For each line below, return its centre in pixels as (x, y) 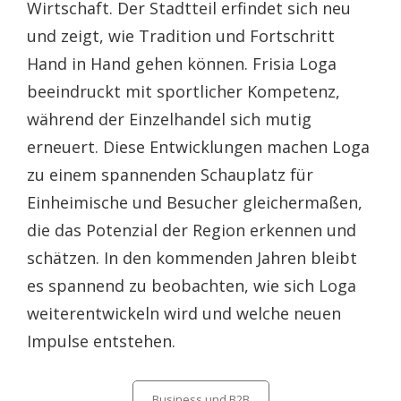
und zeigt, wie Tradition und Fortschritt (181, 36)
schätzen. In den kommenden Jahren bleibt (192, 258)
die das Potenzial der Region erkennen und (192, 230)
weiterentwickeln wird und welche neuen (184, 313)
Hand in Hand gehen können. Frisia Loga (182, 64)
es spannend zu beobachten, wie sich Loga (192, 286)
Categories (161, 391)
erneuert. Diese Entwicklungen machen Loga (198, 147)
